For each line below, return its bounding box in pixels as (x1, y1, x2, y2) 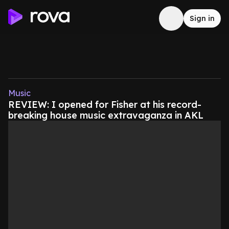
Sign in (190, 14, 215, 23)
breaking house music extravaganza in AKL (8, 109, 203, 121)
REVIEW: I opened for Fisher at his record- (8, 99, 201, 110)
